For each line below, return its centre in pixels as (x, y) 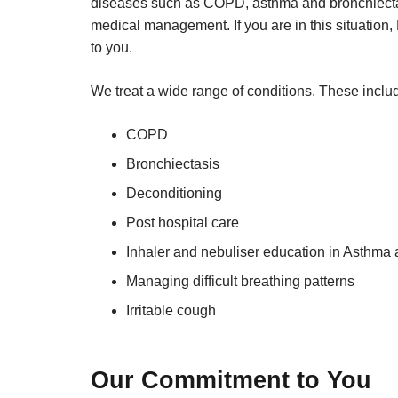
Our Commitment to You (231, 380)
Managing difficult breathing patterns (240, 281)
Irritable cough (171, 310)
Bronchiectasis (173, 163)
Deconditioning (174, 193)
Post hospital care (183, 222)
